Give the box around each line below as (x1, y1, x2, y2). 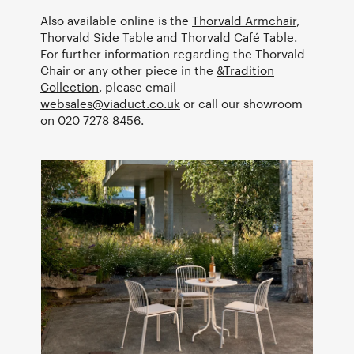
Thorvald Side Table (40, 29, 153, 44)
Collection (40, 79, 99, 94)
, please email (99, 79, 176, 94)
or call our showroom (180, 96, 303, 111)
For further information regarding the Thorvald (40, 46, 305, 61)
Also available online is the (40, 13, 192, 28)
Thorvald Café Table (181, 29, 294, 44)
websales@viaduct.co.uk (40, 96, 180, 111)
